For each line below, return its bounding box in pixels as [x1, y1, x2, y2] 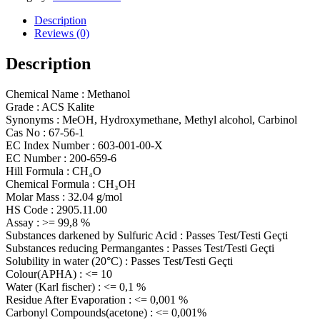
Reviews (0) [34, 27, 89, 40]
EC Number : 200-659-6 [6, 151, 116, 164]
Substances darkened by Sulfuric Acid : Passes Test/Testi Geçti [6, 229, 288, 241]
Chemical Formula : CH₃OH [6, 177, 136, 190]
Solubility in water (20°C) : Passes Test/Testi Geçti [6, 254, 233, 267]
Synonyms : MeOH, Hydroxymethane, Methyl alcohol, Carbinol [6, 113, 297, 126]
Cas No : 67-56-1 [6, 126, 84, 139]
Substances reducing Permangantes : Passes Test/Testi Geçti [6, 241, 274, 254]
